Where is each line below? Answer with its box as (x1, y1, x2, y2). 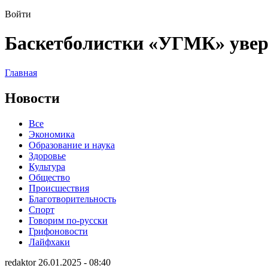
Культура (29, 161, 65, 172)
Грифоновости (29, 226, 88, 236)
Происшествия (29, 182, 89, 193)
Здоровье (29, 150, 66, 161)
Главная (5, 67, 37, 78)
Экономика (29, 129, 75, 139)
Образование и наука (29, 139, 115, 150)
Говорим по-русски (29, 215, 108, 226)
